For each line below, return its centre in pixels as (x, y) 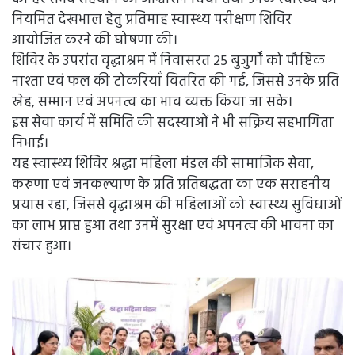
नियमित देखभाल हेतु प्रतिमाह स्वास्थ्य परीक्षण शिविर (152, 20)
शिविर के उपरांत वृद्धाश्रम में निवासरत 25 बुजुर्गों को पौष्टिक (168, 61)
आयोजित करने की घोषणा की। (95, 40)
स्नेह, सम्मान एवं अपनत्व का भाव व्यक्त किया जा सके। (152, 102)
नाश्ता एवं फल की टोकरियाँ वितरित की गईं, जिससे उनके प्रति (176, 82)
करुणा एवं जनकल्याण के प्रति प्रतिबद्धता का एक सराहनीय (171, 185)
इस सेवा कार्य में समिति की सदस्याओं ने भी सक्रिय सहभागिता (173, 123)
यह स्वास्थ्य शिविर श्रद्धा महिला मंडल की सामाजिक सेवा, (163, 164)
